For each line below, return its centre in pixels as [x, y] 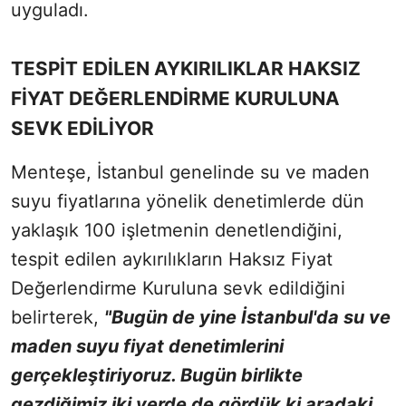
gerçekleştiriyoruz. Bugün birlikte [157, 376]
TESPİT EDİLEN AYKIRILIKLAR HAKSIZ [186, 69]
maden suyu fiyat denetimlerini [147, 347]
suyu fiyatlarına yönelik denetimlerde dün [188, 202]
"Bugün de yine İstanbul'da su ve [247, 318]
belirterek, [58, 318]
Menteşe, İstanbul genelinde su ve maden [190, 173]
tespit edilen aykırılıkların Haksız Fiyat [172, 260]
